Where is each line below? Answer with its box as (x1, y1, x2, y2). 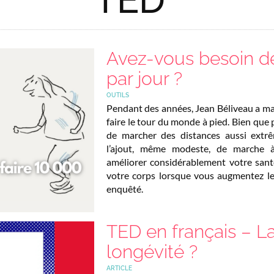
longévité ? (106, 240, 198, 262)
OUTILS (106, 91, 129, 98)
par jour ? (106, 67, 182, 89)
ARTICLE (106, 264, 132, 272)
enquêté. (106, 182, 143, 194)
